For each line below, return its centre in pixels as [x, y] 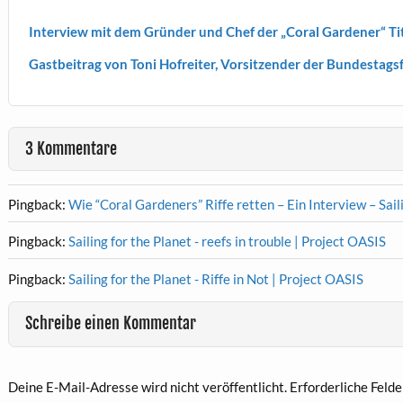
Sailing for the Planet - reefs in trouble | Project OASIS [227, 242]
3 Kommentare [71, 148]
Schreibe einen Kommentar [110, 323]
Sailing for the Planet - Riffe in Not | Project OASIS [215, 278]
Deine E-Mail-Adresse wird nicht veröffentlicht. [147, 387]
